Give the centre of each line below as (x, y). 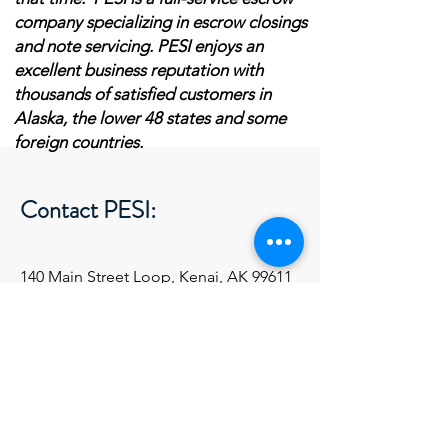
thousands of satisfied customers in (142, 94)
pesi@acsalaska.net (88, 306)
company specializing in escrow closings (160, 22)
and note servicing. (85, 46)
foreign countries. (78, 142)
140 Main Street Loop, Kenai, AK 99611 (156, 276)
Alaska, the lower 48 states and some (150, 118)
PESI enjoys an (210, 46)
